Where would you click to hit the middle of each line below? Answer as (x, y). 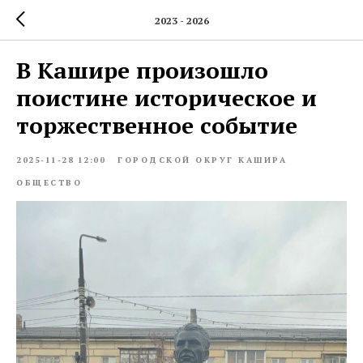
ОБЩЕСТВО (49, 183)
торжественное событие (157, 125)
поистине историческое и (167, 98)
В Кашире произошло (142, 70)
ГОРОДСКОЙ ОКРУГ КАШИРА (202, 160)
